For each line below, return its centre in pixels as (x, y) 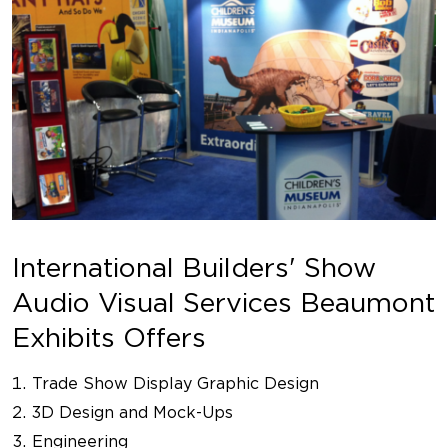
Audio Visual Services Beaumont (223, 302)
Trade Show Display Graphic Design (175, 383)
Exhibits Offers (109, 337)
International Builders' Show (194, 267)
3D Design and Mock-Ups (132, 412)
